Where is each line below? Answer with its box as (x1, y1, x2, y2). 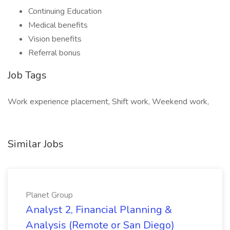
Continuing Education (28, 6, 102, 17)
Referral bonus (28, 47, 81, 59)
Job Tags (8, 68, 47, 82)
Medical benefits (28, 20, 88, 31)
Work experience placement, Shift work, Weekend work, (8, 96, 209, 107)
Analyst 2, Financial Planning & (26, 203, 172, 217)
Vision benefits (28, 33, 82, 45)
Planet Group (26, 189, 73, 201)
